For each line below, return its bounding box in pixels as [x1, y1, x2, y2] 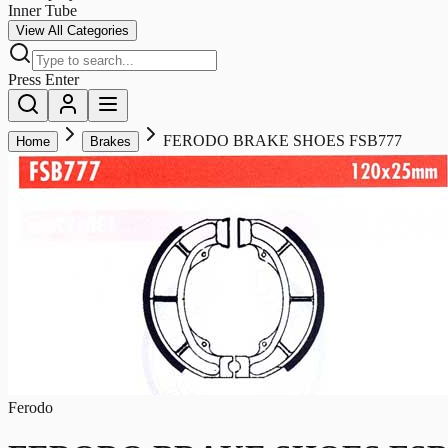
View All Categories [16, 22, 129, 38]
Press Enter [8, 70, 79, 88]
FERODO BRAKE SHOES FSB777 [163, 131, 402, 149]
